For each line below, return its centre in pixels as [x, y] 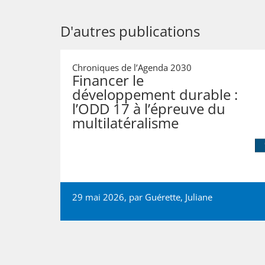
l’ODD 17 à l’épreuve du [149, 108]
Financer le [108, 80]
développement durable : [155, 94]
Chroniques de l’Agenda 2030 [132, 67]
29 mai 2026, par [109, 197]
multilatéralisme [125, 122]
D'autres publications [130, 31]
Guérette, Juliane [179, 197]
